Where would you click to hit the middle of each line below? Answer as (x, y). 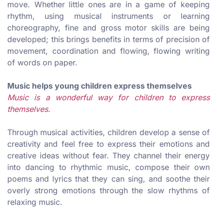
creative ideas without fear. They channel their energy (108, 156)
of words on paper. (44, 63)
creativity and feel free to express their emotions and (108, 144)
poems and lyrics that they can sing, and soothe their (108, 179)
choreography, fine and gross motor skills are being (108, 28)
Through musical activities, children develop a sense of (108, 132)
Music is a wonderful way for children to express (108, 98)
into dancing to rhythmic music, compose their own (108, 167)
